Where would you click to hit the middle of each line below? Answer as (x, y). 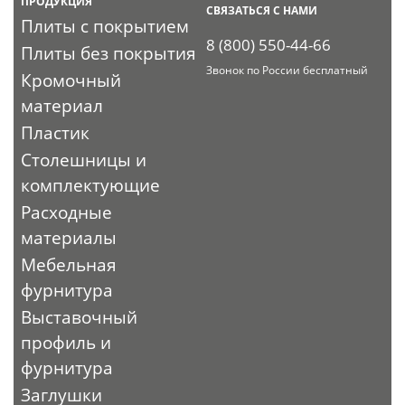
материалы (69, 237)
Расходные (67, 212)
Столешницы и (84, 160)
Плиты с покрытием (105, 26)
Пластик (56, 132)
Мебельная (69, 264)
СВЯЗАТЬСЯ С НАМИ (262, 10)
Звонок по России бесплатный (287, 70)
